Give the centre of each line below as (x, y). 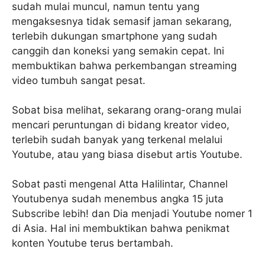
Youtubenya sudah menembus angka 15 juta (118, 199)
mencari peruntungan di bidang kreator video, (121, 125)
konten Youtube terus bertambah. (93, 243)
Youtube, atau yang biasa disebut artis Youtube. (127, 154)
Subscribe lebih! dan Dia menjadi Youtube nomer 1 (132, 214)
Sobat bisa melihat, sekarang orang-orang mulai (127, 110)
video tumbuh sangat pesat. (79, 80)
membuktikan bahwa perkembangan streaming (124, 66)
